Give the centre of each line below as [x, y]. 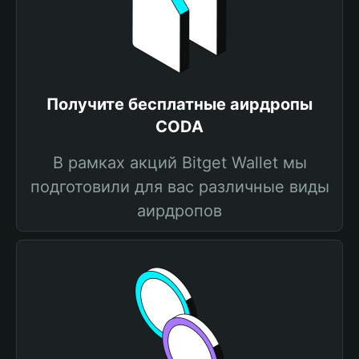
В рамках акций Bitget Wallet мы [179, 163]
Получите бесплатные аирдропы [179, 104]
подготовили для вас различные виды [179, 187]
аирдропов [179, 211]
